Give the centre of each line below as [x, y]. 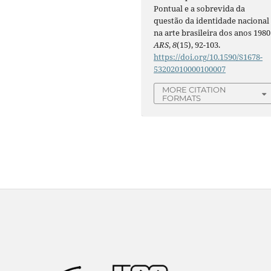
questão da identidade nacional [212, 20]
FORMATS [182, 98]
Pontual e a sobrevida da [200, 8]
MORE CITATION [194, 89]
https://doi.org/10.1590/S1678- [208, 57]
